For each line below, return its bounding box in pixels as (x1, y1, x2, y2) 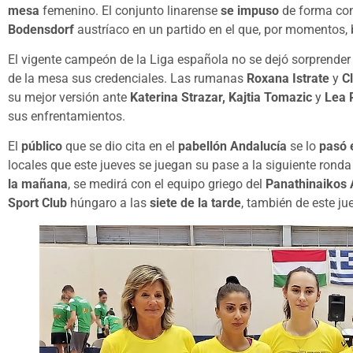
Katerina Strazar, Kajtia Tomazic (130, 90, 315, 106)
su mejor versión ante (8, 90, 130, 106)
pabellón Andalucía (178, 139, 287, 154)
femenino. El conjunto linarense (39, 2, 221, 18)
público (18, 139, 65, 154)
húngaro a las (67, 195, 147, 211)
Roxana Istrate (247, 71, 329, 87)
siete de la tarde (147, 195, 241, 211)
